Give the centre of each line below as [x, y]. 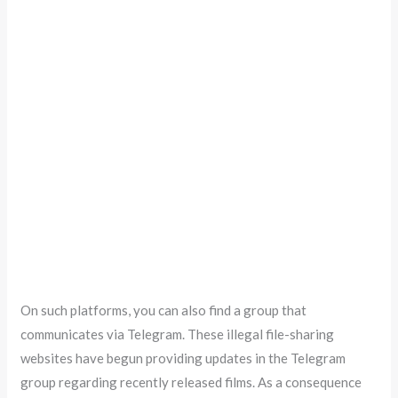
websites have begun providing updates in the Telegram [183, 358]
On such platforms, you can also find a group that [164, 310]
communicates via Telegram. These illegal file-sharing [178, 334]
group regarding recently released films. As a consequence [191, 382]
